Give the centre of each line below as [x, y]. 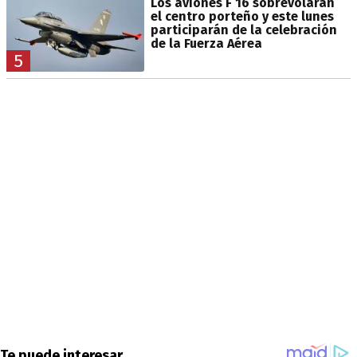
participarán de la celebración [243, 29]
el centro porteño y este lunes [242, 16]
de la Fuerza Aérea [206, 43]
